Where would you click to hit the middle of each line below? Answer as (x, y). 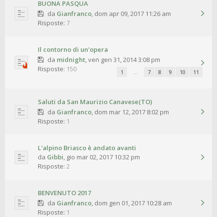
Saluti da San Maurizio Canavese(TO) (95, 102)
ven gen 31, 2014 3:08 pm (124, 60)
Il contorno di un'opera (73, 50)
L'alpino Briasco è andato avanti (87, 148)
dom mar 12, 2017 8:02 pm (132, 112)
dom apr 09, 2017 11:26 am (132, 14)
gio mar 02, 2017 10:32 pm (103, 157)
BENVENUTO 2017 (64, 193)
